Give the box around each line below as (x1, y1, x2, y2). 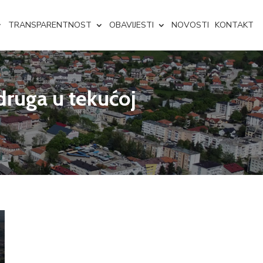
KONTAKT (215, 19, 254, 31)
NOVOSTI (171, 19, 209, 31)
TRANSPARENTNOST (8, 19, 92, 31)
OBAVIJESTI (109, 19, 154, 31)
